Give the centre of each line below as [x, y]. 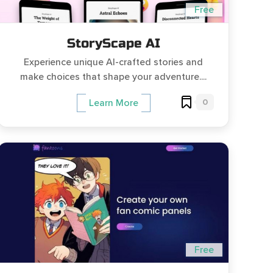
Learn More [113, 103]
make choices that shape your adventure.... [113, 77]
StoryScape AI [113, 44]
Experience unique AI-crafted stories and [113, 62]
